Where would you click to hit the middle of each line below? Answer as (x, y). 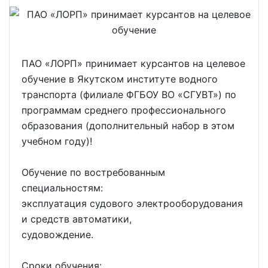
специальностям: (62, 188)
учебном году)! (57, 141)
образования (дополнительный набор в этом (128, 125)
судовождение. (57, 234)
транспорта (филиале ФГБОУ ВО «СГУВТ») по (129, 94)
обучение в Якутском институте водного (120, 79)
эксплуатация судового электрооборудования (132, 203)
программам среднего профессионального (124, 110)
